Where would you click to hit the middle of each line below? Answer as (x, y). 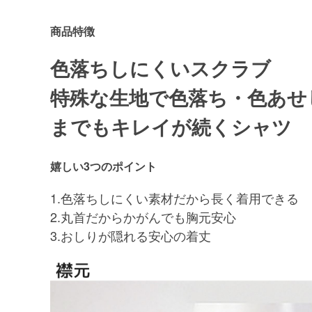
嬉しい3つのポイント (109, 166)
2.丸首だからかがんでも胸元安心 (149, 217)
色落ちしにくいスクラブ (161, 68)
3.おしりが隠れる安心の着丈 (137, 235)
